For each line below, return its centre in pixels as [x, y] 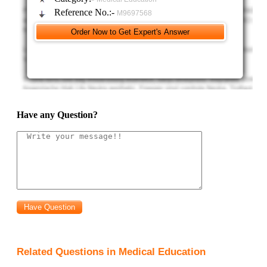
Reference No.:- [86, 12]
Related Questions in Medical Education [111, 252]
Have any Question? [58, 114]
